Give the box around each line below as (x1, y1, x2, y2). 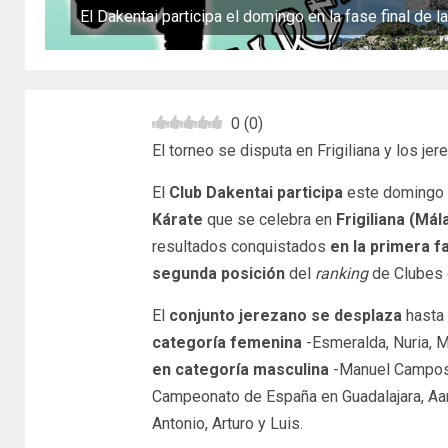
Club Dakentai (164, 183, 273, 203)
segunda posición (151, 264, 285, 284)
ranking (314, 264, 368, 284)
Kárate (151, 210, 203, 230)
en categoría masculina (151, 360, 329, 380)
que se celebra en (202, 210, 336, 230)
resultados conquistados (151, 237, 330, 257)
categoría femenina (151, 333, 302, 353)
